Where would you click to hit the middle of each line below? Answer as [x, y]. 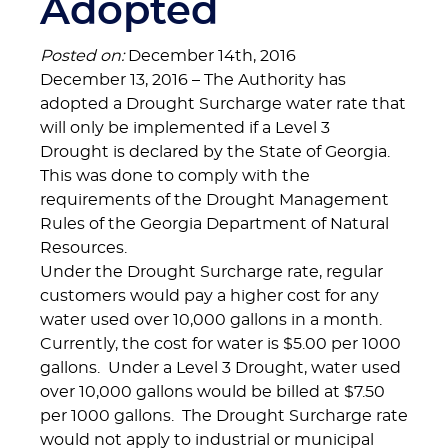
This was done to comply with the [175, 176]
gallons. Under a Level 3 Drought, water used [220, 368]
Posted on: [82, 56]
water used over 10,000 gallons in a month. [213, 320]
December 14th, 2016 [210, 56]
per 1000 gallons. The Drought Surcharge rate [224, 416]
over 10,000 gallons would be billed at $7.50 [212, 392]
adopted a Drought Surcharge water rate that [223, 104]
